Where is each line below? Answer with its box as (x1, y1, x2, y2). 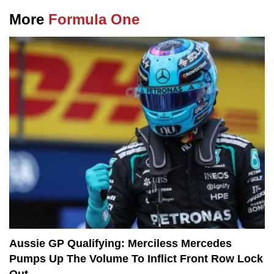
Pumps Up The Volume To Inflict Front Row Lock (9, 252, 263, 265)
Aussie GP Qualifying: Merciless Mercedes (9, 237, 232, 250)
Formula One (48, 11, 139, 28)
